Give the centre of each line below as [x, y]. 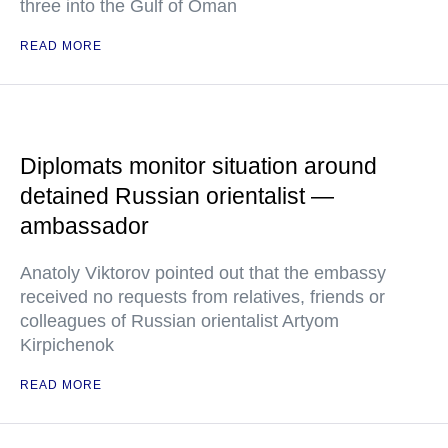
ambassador [84, 226]
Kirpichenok [67, 345]
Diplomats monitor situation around [198, 166]
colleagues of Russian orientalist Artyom [179, 321]
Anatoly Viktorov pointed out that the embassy [203, 273]
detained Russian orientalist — [177, 196]
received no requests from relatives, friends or [202, 297]
